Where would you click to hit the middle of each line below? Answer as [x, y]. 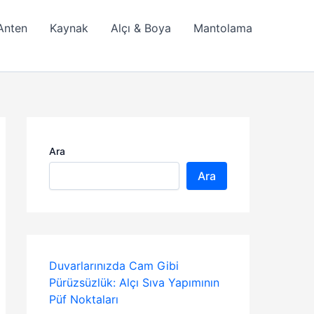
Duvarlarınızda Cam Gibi [114, 266]
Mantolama [223, 28]
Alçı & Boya [141, 28]
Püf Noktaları [84, 299]
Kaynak [69, 28]
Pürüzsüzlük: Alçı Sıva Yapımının [134, 282]
